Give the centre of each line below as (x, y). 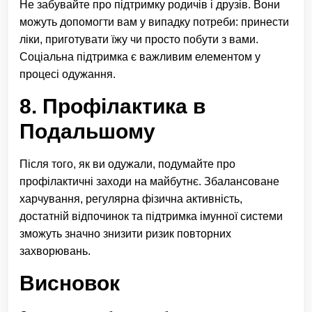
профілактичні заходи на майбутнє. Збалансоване (149, 181)
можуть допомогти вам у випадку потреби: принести (154, 22)
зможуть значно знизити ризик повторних (125, 234)
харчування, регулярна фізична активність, (131, 199)
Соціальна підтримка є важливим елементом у (140, 57)
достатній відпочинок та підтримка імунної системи (151, 216)
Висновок (70, 283)
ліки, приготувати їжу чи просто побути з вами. (139, 39)
